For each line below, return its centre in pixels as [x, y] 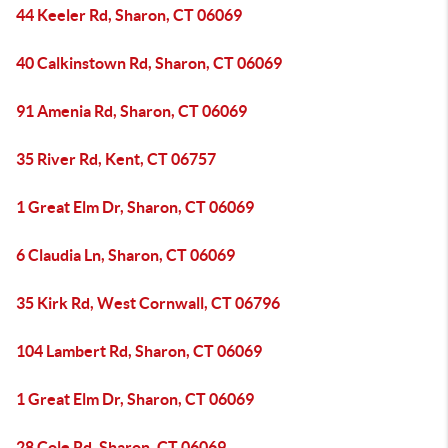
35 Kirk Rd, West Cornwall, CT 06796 [148, 303]
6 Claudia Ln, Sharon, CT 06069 [125, 255]
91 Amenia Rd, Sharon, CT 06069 [131, 111]
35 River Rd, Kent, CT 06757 [116, 159]
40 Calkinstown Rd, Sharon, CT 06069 [149, 63]
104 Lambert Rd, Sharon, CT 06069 [139, 351]
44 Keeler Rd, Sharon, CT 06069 [129, 15]
